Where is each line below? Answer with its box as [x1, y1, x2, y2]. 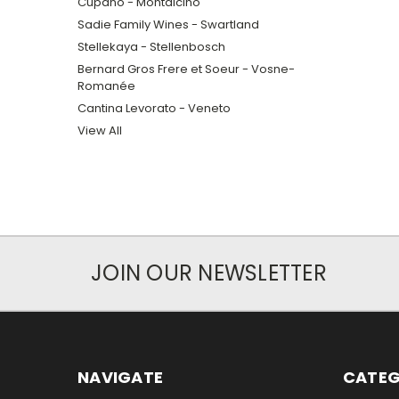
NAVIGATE [77, 365, 163, 388]
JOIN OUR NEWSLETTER [91, 257, 327, 288]
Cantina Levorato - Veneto [77, 99, 231, 117]
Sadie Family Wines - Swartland [77, 15, 259, 33]
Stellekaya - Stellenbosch [77, 37, 225, 55]
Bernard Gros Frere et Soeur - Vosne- [77, 60, 295, 77]
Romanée [77, 77, 135, 94]
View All [77, 121, 122, 139]
